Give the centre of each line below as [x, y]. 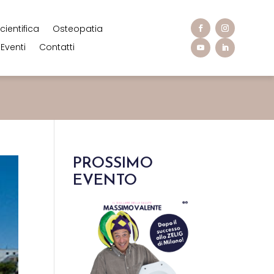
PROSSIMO [113, 164]
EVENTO [105, 181]
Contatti [57, 47]
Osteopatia [78, 29]
